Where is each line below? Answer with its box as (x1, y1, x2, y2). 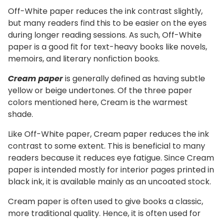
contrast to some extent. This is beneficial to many (8, 140, 205, 152)
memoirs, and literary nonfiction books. (8, 53, 160, 64)
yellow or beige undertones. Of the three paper (8, 84, 192, 96)
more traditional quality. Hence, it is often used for (8, 207, 201, 219)
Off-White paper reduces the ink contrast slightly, (8, 5, 203, 17)
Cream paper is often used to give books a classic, (8, 195, 203, 207)
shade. (8, 108, 33, 120)
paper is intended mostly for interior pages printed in (8, 164, 214, 175)
